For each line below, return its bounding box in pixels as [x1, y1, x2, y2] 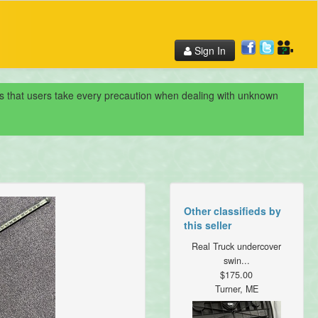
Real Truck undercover [192, 240, 282, 253]
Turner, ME [214, 283, 258, 296]
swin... [223, 254, 250, 268]
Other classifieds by [183, 204, 281, 219]
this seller [183, 218, 231, 233]
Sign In [192, 43, 226, 57]
